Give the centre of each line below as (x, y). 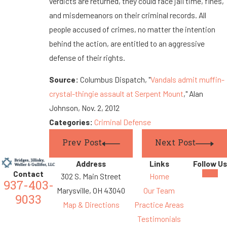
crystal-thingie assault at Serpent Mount (116, 94)
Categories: (71, 122)
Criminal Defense (122, 122)
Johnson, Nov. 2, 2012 (84, 108)
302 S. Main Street (91, 176)
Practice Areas (159, 205)
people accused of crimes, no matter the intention (132, 29)
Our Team (159, 191)
